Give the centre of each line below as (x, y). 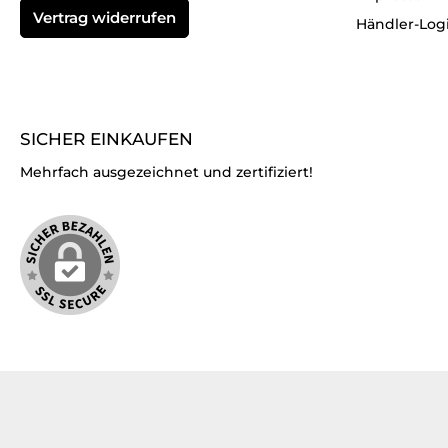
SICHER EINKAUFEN (106, 138)
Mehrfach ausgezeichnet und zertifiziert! (166, 171)
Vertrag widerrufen (104, 17)
